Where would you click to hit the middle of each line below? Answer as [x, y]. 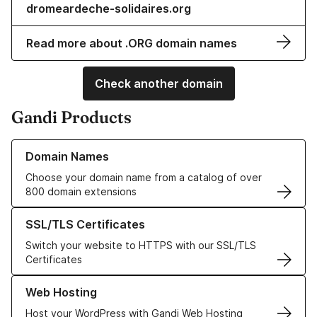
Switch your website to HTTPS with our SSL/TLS [141, 246]
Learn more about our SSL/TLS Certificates [114, 214]
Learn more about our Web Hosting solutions [117, 282]
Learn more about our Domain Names [99, 146]
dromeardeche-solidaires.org [109, 9]
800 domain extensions [81, 192]
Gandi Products [71, 117]
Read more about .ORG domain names [132, 44]
